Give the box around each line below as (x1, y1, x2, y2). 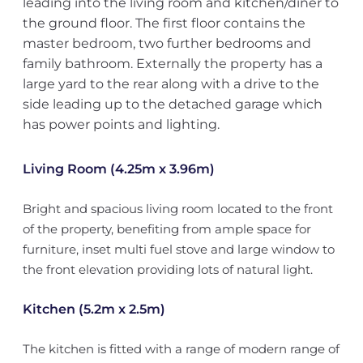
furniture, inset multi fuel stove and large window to (22, 241, 335, 257)
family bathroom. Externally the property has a (22, 56, 322, 71)
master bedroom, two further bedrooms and (22, 36, 311, 51)
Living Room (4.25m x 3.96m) (22, 161, 215, 177)
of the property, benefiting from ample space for (22, 221, 311, 237)
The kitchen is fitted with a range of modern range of (22, 341, 340, 357)
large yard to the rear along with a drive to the (22, 76, 319, 92)
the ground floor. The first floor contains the (22, 15, 305, 31)
